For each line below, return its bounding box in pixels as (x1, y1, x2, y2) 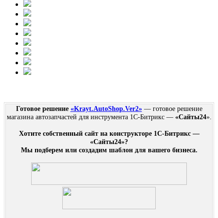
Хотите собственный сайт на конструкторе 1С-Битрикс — (18, 129, 200, 137)
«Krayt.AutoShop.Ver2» (70, 104, 142, 112)
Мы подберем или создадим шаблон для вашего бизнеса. (20, 145, 198, 154)
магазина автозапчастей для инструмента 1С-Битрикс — (6, 112, 175, 121)
